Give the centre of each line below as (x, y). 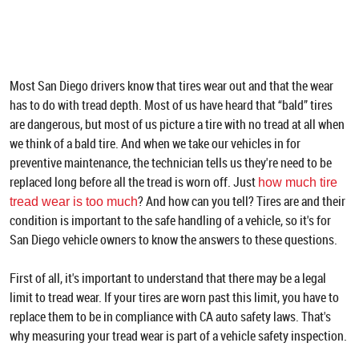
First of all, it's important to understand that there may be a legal (168, 278)
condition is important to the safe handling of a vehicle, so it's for (170, 220)
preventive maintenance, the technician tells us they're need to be (171, 163)
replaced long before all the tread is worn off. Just (134, 182)
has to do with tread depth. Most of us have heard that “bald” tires (171, 105)
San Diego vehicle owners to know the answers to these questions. (173, 240)
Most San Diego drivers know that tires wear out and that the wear (171, 86)
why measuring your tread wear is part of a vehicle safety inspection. (178, 336)
